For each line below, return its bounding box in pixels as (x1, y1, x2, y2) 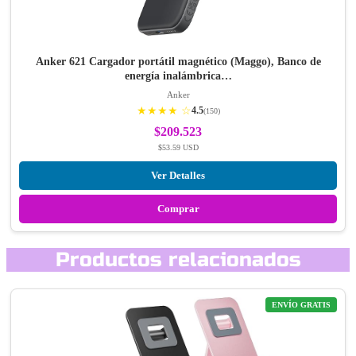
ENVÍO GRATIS (272, 300, 331, 310)
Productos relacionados (55, 248, 301, 273)
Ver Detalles (151, 168, 205, 181)
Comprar (157, 202, 199, 215)
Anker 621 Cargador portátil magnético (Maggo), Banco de (35, 55, 321, 68)
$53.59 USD (157, 142, 199, 152)
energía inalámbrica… (124, 69, 232, 82)
